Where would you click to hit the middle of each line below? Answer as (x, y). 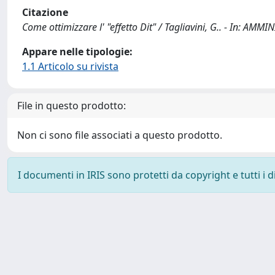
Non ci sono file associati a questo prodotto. (120, 135)
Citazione (45, 12)
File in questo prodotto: (72, 106)
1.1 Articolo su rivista (70, 66)
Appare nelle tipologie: (77, 52)
